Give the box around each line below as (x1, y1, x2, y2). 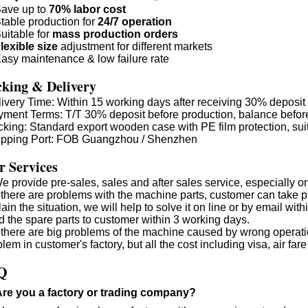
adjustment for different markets (58, 41, 212, 52)
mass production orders (52, 28, 178, 40)
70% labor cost (46, 3, 126, 15)
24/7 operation (98, 16, 172, 27)
